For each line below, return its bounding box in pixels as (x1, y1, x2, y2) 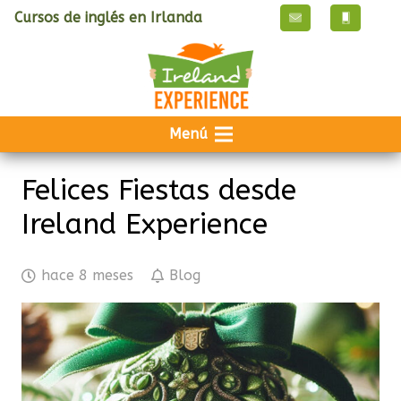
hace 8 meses (41, 267, 134, 284)
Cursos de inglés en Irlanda (14, 9, 202, 26)
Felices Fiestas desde (21, 174, 296, 207)
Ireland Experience (21, 208, 268, 241)
